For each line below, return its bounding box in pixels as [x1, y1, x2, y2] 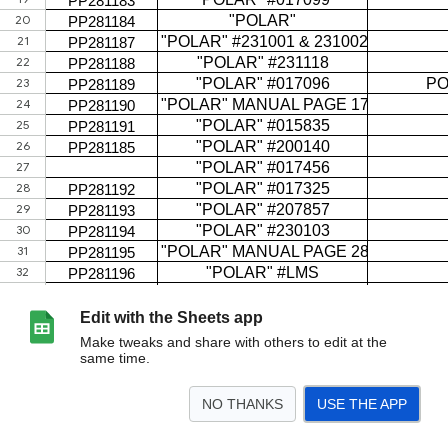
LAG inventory [14, 428, 86, 441]
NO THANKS [202, 396, 283, 412]
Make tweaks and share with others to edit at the [80, 334, 387, 350]
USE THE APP [317, 396, 407, 412]
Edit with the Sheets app [80, 309, 263, 326]
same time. [80, 350, 150, 366]
